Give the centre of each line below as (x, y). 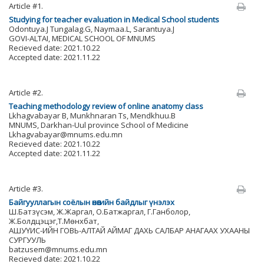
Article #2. (26, 93)
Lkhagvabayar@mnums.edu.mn (66, 134)
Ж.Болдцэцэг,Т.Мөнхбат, (54, 221)
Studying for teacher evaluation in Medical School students (114, 19)
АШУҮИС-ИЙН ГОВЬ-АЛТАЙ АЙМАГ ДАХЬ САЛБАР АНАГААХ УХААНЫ (129, 230)
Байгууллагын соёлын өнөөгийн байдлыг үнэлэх (92, 202)
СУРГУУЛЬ (27, 240)
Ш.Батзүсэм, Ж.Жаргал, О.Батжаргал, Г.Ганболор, (100, 212)
